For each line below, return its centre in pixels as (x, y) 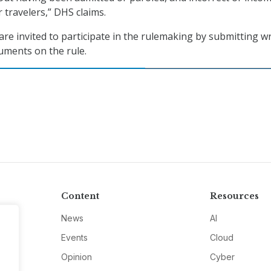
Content (80, 196)
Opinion (76, 257)
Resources (235, 196)
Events (74, 238)
